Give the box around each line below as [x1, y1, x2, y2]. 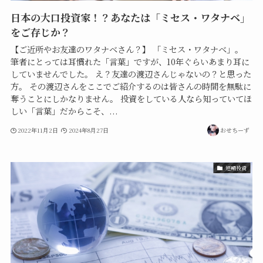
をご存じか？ [10, 25, 70, 40]
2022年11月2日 [18, 125, 59, 134]
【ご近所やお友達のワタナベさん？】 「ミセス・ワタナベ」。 [10, 43, 243, 56]
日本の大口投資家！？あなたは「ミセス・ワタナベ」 [10, 10, 250, 25]
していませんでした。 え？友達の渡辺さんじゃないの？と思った [10, 68, 251, 80]
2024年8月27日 [68, 125, 109, 134]
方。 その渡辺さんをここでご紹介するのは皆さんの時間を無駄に [10, 80, 251, 93]
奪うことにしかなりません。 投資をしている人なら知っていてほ [10, 93, 252, 105]
